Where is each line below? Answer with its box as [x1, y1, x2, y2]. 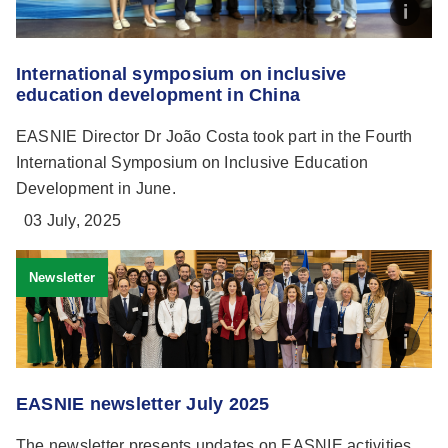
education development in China [16, 85, 301, 106]
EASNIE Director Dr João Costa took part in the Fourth [16, 128, 413, 146]
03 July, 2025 [24, 212, 122, 230]
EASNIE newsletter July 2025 [16, 394, 270, 415]
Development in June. [16, 180, 176, 198]
